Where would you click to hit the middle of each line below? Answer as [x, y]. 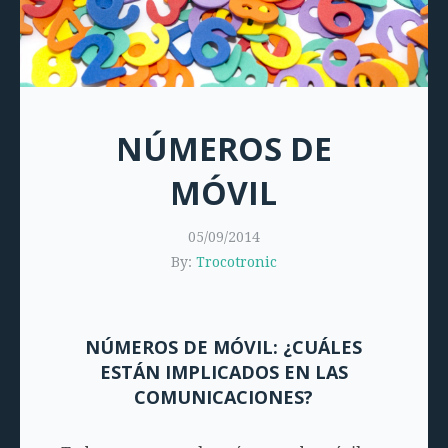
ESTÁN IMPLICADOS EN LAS [223, 372]
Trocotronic [236, 262]
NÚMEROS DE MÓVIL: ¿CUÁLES [224, 347]
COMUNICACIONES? [224, 397]
